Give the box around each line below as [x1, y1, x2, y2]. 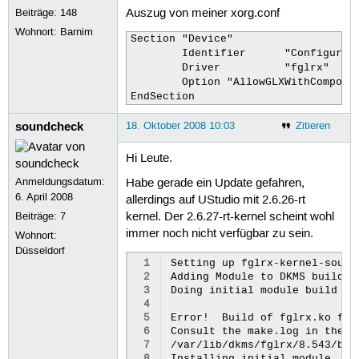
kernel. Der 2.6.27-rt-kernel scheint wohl [125, 210, 334, 225]
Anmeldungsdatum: [15, 175, 106, 188]
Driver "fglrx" [130, 62, 329, 74]
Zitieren [295, 119, 330, 132]
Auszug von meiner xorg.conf [125, 6, 280, 22]
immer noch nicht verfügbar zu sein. [125, 227, 313, 242]
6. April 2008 [15, 190, 74, 204]
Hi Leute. [125, 151, 172, 167]
